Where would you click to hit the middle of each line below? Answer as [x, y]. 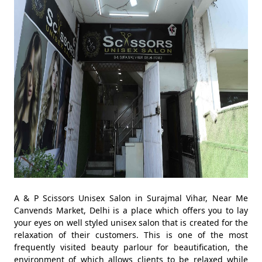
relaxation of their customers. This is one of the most [131, 235]
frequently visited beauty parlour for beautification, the [131, 247]
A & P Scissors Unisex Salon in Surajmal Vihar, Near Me [131, 198]
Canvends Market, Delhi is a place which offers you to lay [131, 210]
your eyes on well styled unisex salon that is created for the [131, 223]
